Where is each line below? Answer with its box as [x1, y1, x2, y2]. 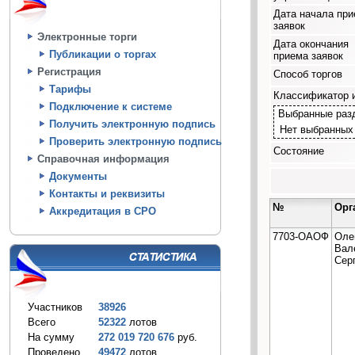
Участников [28, 301, 82, 313]
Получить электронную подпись [49, 118, 216, 130]
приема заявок [273, 49, 343, 62]
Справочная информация [37, 153, 170, 165]
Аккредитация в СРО [49, 205, 156, 217]
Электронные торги [37, 31, 137, 43]
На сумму [28, 331, 74, 343]
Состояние [273, 144, 324, 157]
